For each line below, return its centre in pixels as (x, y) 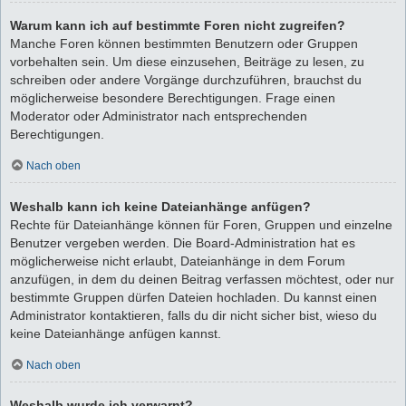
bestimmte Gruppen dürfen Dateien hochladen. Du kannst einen (193, 297)
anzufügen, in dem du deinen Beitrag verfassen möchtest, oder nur (202, 279)
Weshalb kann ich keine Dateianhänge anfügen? (160, 206)
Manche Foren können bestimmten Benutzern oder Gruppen (184, 44)
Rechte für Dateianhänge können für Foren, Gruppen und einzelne (201, 224)
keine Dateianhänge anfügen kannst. (116, 333)
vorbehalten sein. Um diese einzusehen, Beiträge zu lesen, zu (187, 62)
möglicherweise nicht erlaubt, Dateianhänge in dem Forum (178, 261)
